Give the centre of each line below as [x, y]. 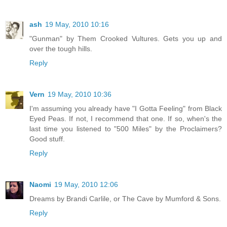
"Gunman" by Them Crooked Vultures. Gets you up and [126, 39]
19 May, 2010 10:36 [80, 94]
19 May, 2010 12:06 [86, 185]
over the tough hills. [61, 49]
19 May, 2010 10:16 [77, 25]
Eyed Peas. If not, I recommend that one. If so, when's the [126, 119]
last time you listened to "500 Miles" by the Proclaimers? [126, 129]
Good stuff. [47, 139]
